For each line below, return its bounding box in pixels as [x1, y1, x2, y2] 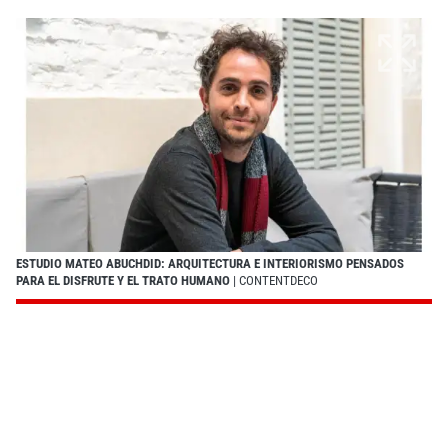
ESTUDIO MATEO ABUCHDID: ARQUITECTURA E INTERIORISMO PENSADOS [16, 255, 404, 271]
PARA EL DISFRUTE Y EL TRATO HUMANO [16, 272, 230, 288]
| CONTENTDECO [230, 272, 318, 288]
